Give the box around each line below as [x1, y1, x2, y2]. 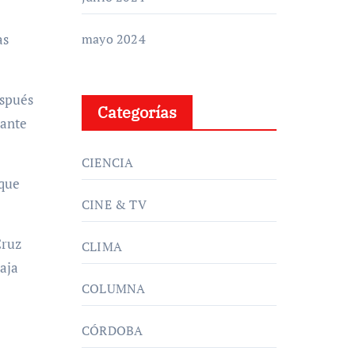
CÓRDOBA [82, 322, 143, 339]
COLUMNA [82, 280, 146, 297]
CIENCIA [82, 154, 134, 171]
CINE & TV [82, 196, 147, 213]
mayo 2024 [82, 30, 146, 48]
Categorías [97, 101, 177, 123]
